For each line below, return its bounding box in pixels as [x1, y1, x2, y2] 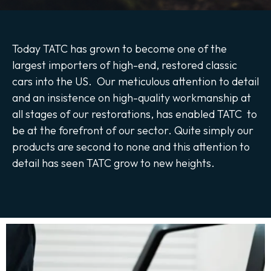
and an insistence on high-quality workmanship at [12, 91, 251, 105]
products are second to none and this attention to [12, 140, 250, 154]
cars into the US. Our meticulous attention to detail [12, 74, 259, 88]
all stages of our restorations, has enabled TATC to [12, 107, 257, 121]
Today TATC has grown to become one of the [12, 42, 227, 56]
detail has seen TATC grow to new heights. [12, 156, 215, 170]
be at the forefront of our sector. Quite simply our [12, 123, 253, 137]
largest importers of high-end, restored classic [12, 58, 237, 72]
